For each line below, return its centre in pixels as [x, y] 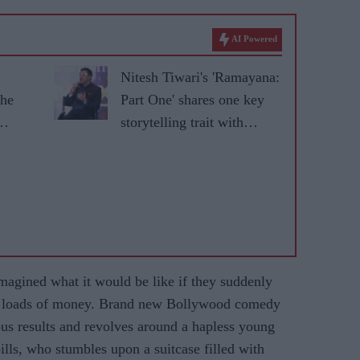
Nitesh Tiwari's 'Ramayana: [200, 77]
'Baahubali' [152, 145]
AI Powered [254, 39]
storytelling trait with [182, 122]
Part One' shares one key [192, 100]
